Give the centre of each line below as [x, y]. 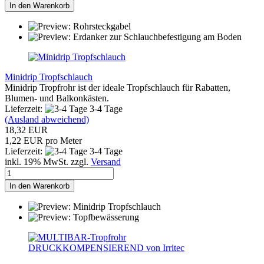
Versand [106, 162]
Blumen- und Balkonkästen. [57, 98]
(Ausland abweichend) [47, 120]
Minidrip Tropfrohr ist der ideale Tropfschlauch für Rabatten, [118, 88]
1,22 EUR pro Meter [43, 141]
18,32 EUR [26, 130]
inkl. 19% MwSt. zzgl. [48, 162]
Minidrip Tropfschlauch [49, 77]
